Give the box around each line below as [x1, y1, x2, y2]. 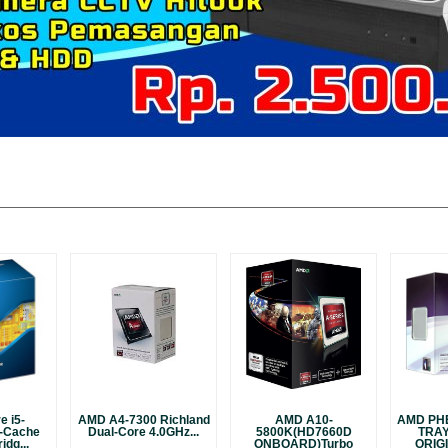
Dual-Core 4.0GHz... [88, 426, 199, 438]
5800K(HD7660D [255, 426, 352, 438]
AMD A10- [274, 414, 333, 426]
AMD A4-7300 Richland [77, 414, 210, 426]
